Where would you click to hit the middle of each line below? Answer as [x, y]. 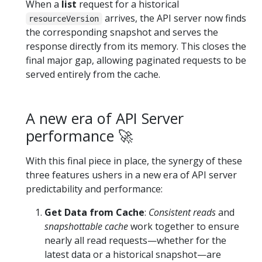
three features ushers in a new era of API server [131, 175]
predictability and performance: [94, 189]
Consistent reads [182, 213]
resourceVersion [64, 19]
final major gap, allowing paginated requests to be [136, 61]
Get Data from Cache [94, 213]
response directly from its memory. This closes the [136, 46]
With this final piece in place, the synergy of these [134, 161]
